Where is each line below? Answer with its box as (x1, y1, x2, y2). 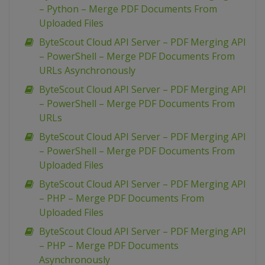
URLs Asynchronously (39, 64, 135, 77)
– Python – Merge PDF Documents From (39, 2, 217, 16)
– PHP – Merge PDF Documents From (39, 192, 204, 205)
